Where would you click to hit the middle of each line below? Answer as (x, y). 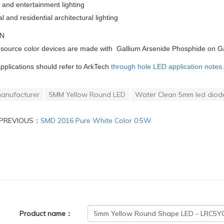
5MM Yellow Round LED (87, 95)
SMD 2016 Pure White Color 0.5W (96, 121)
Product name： (46, 214)
